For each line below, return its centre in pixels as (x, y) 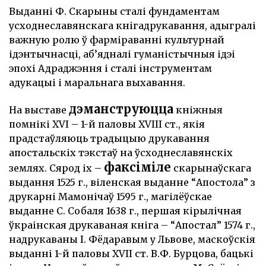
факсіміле (137, 167)
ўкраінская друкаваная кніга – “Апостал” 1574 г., (132, 225)
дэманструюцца (121, 109)
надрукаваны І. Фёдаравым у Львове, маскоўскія (132, 240)
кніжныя (198, 110)
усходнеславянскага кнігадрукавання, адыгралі (132, 26)
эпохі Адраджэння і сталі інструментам (110, 69)
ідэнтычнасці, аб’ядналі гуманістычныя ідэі (122, 54)
